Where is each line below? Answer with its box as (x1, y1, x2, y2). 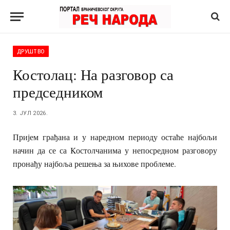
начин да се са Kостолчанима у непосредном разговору (13, 145, 217, 156)
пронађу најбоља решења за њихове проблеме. (13, 158, 176, 169)
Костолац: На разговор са (13, 64, 174, 84)
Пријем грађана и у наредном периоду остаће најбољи (13, 131, 217, 142)
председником (13, 82, 103, 102)
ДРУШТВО (17, 48, 45, 55)
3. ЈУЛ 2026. (13, 110, 48, 117)
